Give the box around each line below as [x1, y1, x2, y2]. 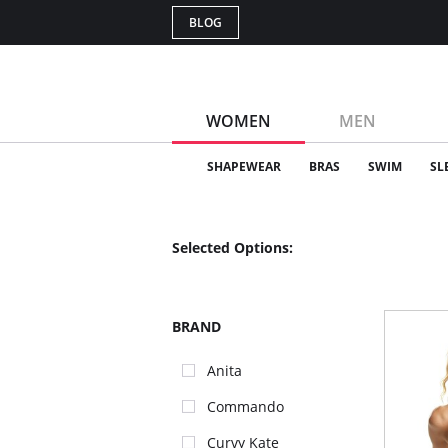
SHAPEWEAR [207, 158, 281, 175]
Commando [207, 397, 284, 416]
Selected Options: [172, 238, 293, 257]
